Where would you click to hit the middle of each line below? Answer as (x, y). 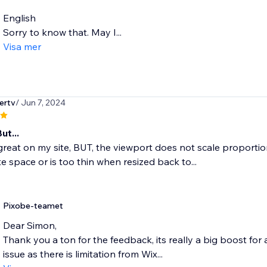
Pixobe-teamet (33, 206)
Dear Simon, (30, 226)
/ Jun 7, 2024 (40, 103)
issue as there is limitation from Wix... (83, 254)
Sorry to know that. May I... (62, 32)
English (19, 18)
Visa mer (22, 47)
